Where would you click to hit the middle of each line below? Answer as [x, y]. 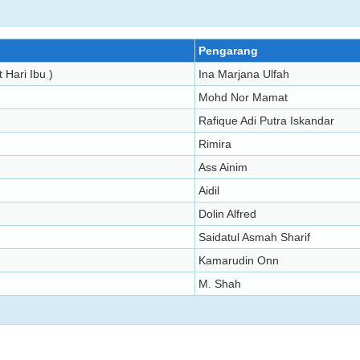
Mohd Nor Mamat [243, 97]
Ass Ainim [223, 167]
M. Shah [220, 284]
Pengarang [228, 51]
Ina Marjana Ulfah [244, 74]
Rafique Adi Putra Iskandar [266, 121]
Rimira [215, 144]
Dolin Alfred [227, 214]
